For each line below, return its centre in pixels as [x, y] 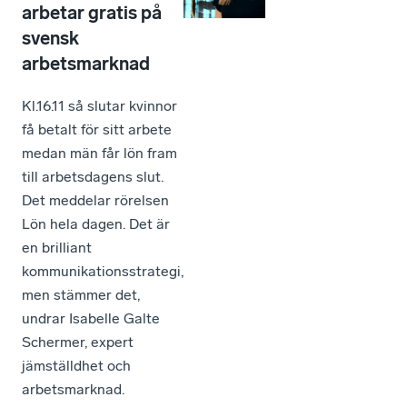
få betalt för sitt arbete [97, 129]
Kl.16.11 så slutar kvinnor [99, 105]
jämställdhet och [76, 365]
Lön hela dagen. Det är [96, 223]
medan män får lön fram [99, 153]
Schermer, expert [78, 342]
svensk [50, 38]
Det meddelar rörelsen [95, 200]
